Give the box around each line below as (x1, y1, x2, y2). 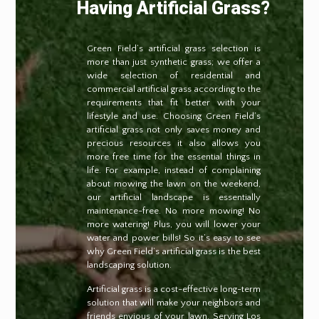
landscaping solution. (86, 259, 172, 270)
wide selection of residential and (86, 70, 261, 80)
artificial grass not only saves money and (86, 124, 261, 135)
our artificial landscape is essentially (86, 192, 261, 202)
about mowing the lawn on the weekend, (86, 178, 261, 189)
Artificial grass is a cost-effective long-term (86, 283, 261, 294)
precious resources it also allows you (86, 137, 261, 148)
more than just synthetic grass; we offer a (86, 56, 261, 67)
